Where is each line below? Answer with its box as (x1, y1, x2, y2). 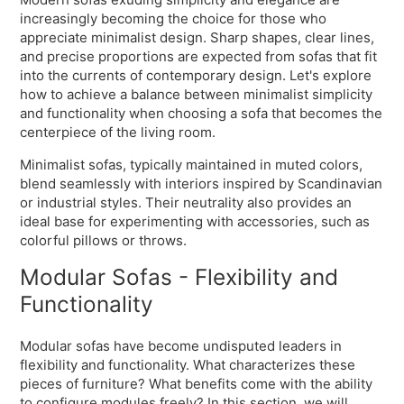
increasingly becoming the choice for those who (20, 10, 327, 28)
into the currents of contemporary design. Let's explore (20, 67, 372, 85)
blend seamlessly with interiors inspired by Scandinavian (20, 175, 383, 193)
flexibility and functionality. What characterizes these (20, 355, 356, 373)
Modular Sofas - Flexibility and (20, 263, 339, 291)
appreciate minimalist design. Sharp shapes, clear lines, (20, 29, 375, 47)
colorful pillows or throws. (20, 232, 188, 250)
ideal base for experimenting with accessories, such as (20, 213, 371, 231)
